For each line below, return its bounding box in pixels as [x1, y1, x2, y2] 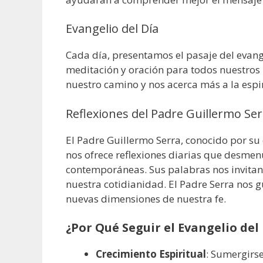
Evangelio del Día [66, 21, 159, 37]
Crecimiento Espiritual [96, 247, 206, 261]
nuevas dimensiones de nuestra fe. [66, 191, 226, 205]
